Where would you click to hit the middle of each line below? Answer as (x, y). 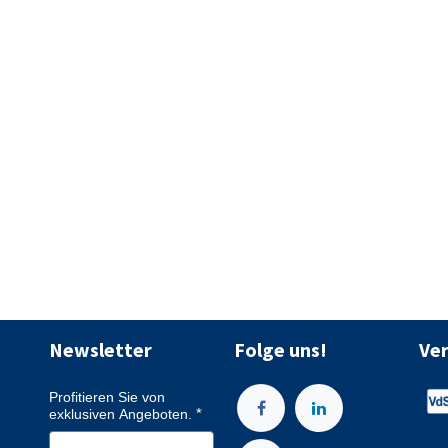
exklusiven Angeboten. (120, 414)
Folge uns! (280, 349)
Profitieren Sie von (107, 397)
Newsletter (100, 349)
